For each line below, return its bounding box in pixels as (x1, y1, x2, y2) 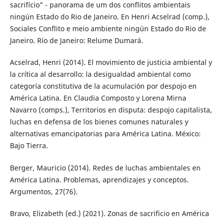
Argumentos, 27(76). (9, 186, 78, 196)
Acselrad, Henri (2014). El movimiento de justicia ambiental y (9, 57, 212, 67)
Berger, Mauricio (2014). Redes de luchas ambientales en (9, 163, 201, 172)
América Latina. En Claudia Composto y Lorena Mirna (9, 93, 186, 103)
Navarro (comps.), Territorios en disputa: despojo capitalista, (9, 105, 212, 115)
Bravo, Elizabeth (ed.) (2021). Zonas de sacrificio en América (9, 208, 209, 218)
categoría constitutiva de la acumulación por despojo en (9, 81, 197, 91)
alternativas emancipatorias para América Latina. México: (9, 129, 201, 139)
